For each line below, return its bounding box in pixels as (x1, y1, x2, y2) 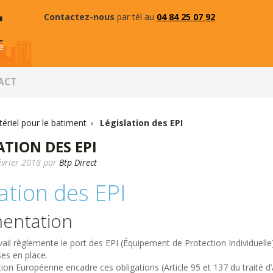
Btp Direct (59, 157, 97, 169)
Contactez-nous (44, 11, 115, 23)
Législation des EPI (100, 117, 183, 129)
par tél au (115, 11, 157, 23)
